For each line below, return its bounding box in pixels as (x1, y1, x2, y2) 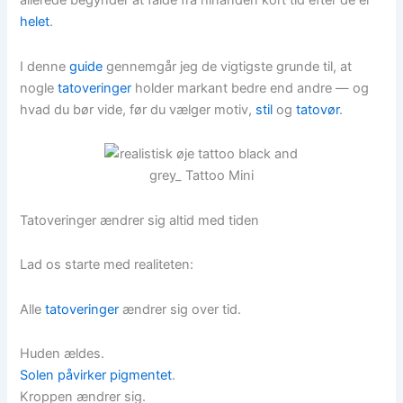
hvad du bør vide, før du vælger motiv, (20, 101, 256, 118)
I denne (20, 58, 70, 75)
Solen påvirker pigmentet (20, 367, 173, 384)
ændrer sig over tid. (119, 300, 242, 318)
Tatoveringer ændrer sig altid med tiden (20, 211, 260, 228)
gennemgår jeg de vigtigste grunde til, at (103, 58, 353, 75)
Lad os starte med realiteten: (20, 256, 194, 273)
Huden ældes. (20, 345, 105, 363)
